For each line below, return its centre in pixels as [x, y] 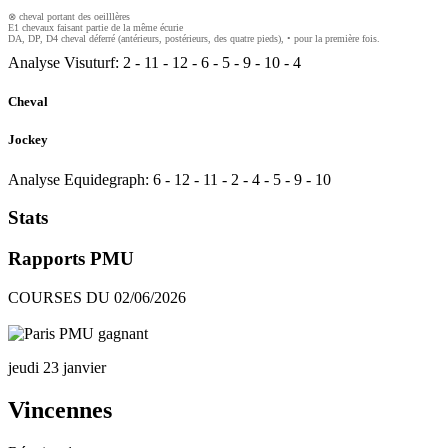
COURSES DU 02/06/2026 [97, 297]
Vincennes [60, 409]
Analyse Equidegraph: [78, 179]
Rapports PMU [71, 258]
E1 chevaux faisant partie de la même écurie [95, 28]
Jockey [28, 140]
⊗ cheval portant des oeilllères [69, 17]
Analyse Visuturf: [63, 63]
